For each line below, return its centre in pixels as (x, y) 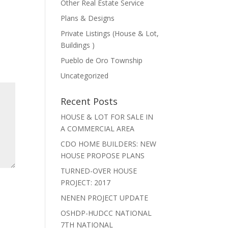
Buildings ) (78, 45)
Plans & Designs (88, 18)
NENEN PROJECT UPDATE (105, 198)
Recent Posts (89, 101)
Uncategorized (85, 76)
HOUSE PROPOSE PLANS (103, 155)
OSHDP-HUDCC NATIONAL (106, 213)
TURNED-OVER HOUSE (99, 171)
